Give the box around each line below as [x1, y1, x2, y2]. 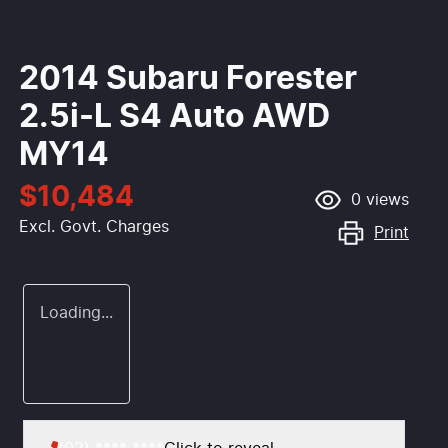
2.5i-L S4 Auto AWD [19, 101, 330, 134]
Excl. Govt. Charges [19, 219, 169, 236]
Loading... [40, 305, 113, 322]
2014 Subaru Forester [19, 63, 357, 96]
